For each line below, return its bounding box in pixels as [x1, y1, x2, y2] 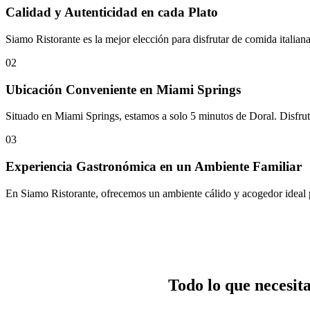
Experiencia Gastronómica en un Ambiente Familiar [6, 159, 302, 174]
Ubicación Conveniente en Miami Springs [6, 82, 241, 97]
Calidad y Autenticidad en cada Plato [6, 5, 218, 20]
